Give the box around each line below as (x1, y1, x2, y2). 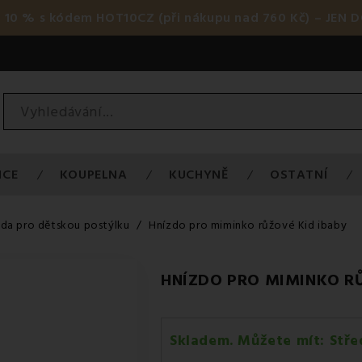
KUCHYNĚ (169, 166, 229, 183)
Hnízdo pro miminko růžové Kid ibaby (149, 217, 347, 234)
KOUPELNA (59, 166, 128, 183)
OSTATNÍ (270, 166, 328, 183)
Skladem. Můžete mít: (170, 330, 330, 351)
